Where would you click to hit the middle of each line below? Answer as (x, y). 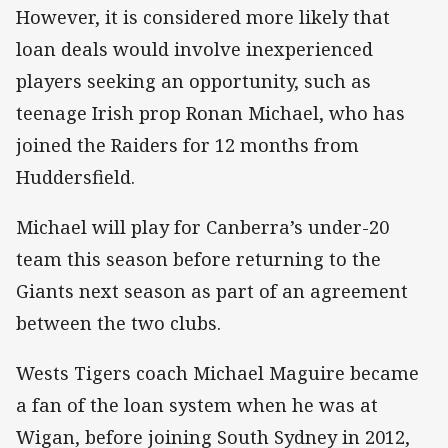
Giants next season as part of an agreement (212, 290)
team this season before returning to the (198, 258)
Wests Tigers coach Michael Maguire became (217, 373)
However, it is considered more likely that (203, 16)
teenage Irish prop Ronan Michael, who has (210, 112)
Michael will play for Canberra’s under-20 (202, 226)
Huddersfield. (75, 176)
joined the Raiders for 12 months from (187, 144)
